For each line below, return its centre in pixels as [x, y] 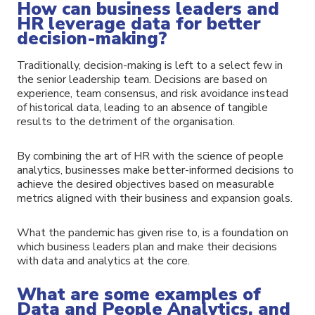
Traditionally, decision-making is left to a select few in [150, 66]
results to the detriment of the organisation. [126, 122]
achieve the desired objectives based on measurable [146, 185]
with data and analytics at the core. [103, 261]
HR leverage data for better [139, 24]
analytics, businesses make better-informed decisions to [155, 171]
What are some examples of [139, 294]
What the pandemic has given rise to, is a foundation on [153, 232]
